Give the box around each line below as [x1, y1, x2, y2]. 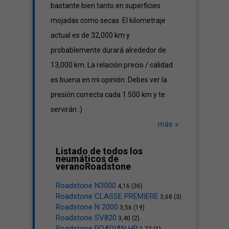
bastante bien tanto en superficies [51, 2, 161, 10]
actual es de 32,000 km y [51, 31, 130, 39]
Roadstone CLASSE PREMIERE [56, 192, 158, 201]
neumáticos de [56, 153, 119, 164]
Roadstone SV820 [56, 213, 117, 222]
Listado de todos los [56, 146, 143, 156]
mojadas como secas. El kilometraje [51, 16, 166, 25]
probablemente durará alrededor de [51, 46, 166, 54]
